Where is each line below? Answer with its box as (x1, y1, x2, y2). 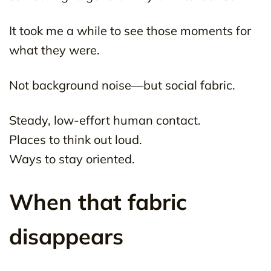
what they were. (9, 42, 100, 58)
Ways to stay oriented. (9, 151, 135, 167)
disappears (9, 223, 123, 250)
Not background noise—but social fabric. (9, 77, 235, 93)
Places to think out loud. (9, 132, 142, 148)
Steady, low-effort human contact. (9, 113, 201, 128)
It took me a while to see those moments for (9, 23, 251, 39)
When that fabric (9, 188, 187, 216)
